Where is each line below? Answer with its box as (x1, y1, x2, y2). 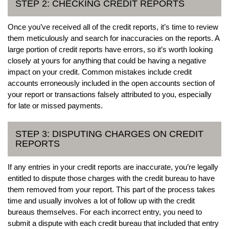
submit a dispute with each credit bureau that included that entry (8, 218, 219, 227)
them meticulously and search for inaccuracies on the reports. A (8, 33, 219, 42)
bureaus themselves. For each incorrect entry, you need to (8, 207, 202, 216)
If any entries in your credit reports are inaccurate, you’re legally (8, 162, 218, 171)
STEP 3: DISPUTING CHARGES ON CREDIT (15, 128, 203, 139)
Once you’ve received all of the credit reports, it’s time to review (8, 22, 218, 31)
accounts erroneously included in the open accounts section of (8, 78, 215, 87)
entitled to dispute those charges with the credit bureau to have (8, 173, 215, 182)
